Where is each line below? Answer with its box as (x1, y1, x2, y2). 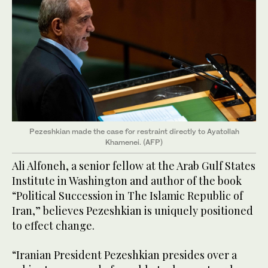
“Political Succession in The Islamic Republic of (12, 188, 243, 203)
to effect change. (12, 218, 95, 233)
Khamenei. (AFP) (105, 137, 163, 147)
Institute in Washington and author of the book (12, 173, 242, 188)
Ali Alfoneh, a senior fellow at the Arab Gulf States (12, 158, 255, 173)
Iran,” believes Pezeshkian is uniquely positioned (12, 203, 253, 218)
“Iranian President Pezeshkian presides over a (12, 247, 237, 262)
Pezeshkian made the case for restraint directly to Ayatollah (29, 126, 239, 136)
